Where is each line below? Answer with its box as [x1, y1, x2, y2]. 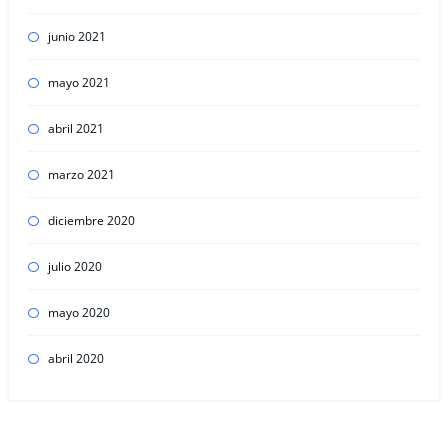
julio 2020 [47, 258, 102, 276]
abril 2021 [47, 120, 104, 138]
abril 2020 [47, 350, 104, 368]
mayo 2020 [47, 304, 110, 322]
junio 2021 [47, 28, 106, 46]
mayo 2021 [47, 74, 110, 92]
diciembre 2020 [47, 212, 135, 230]
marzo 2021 [47, 166, 115, 184]
